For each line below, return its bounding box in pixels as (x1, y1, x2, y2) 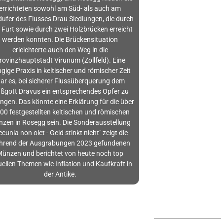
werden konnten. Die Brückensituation (2, 36, 118, 44)
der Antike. (43, 170, 76, 179)
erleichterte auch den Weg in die (12, 46, 108, 54)
